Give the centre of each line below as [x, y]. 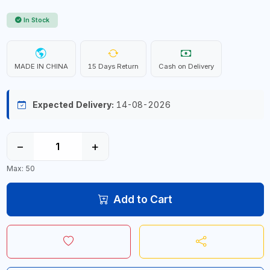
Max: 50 [20, 168]
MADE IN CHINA [41, 66]
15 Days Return [113, 66]
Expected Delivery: [73, 105]
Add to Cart [143, 199]
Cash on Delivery [186, 66]
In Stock [36, 20]
